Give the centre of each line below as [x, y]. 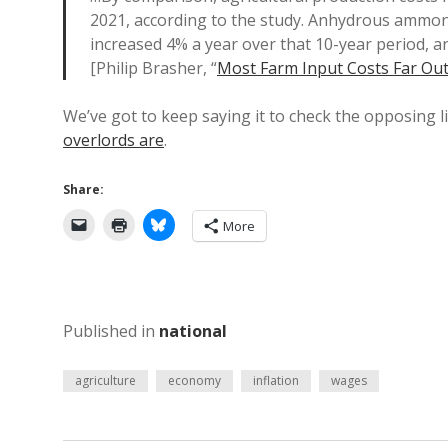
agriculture [105, 380]
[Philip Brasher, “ [153, 68]
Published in [111, 331]
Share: [83, 189]
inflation [276, 380]
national [193, 331]
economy [194, 380]
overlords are [113, 140]
